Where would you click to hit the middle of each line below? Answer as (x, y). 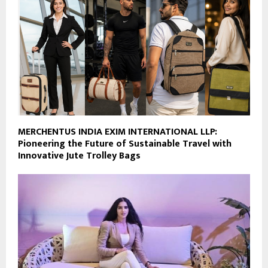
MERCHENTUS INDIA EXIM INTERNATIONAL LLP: (118, 132)
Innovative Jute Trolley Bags (79, 156)
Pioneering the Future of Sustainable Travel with (125, 144)
